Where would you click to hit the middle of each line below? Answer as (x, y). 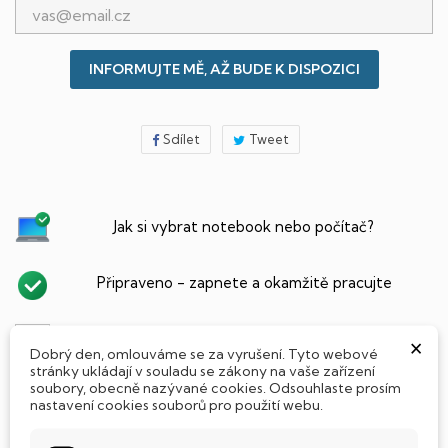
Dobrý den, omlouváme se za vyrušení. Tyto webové (204, 353)
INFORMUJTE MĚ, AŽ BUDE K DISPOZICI (224, 68)
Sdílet (181, 138)
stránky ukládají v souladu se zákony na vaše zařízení (202, 370)
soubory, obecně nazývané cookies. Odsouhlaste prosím (215, 387)
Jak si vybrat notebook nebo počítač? (244, 226)
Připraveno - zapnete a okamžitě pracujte (244, 282)
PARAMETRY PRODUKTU (238, 430)
